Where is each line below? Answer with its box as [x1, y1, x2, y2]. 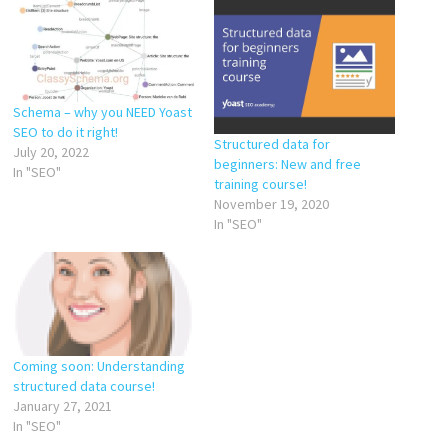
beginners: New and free [213, 155, 361, 174]
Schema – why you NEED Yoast [12, 102, 192, 121]
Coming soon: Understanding [12, 356, 185, 375]
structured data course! [12, 376, 155, 395]
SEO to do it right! [12, 122, 118, 141]
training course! [213, 175, 307, 194]
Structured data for [213, 135, 330, 154]
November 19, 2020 [213, 195, 329, 214]
